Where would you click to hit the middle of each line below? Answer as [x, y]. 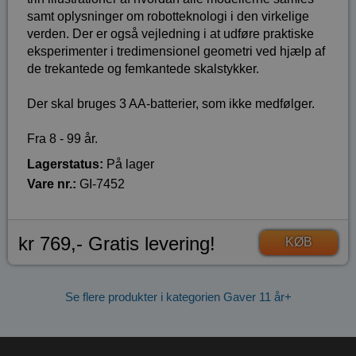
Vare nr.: [52, 184]
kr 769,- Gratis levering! [116, 243]
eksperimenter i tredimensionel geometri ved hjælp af [176, 51]
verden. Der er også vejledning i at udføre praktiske [170, 33]
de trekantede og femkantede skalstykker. [143, 68]
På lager [129, 164]
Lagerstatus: [65, 164]
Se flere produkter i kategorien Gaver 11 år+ [178, 297]
